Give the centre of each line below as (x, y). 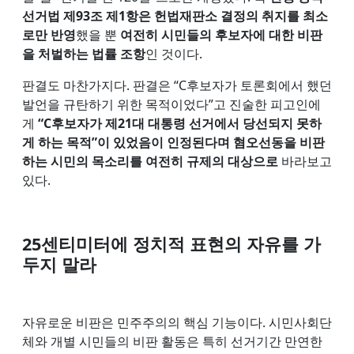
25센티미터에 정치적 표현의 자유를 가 (171, 243)
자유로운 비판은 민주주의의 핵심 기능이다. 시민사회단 (177, 322)
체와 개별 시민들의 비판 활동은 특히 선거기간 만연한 (172, 341)
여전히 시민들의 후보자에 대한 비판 (221, 34)
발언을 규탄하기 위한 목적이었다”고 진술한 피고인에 (171, 104)
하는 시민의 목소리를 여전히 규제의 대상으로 (150, 161)
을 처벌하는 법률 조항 (84, 53)
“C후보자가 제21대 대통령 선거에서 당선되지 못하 (180, 123)
